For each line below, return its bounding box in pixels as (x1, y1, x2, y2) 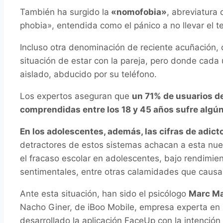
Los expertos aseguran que (20, 91, 132, 102)
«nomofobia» (109, 7, 167, 17)
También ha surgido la (20, 7, 109, 17)
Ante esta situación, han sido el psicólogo (20, 189, 189, 199)
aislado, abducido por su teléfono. (20, 69, 157, 80)
